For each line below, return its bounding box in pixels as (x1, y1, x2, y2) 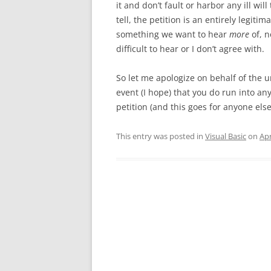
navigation (116, 223, 160, 235)
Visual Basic (205, 131, 246, 142)
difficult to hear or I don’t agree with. (116, 43, 264, 54)
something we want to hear (116, 28, 229, 40)
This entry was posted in (116, 131, 205, 142)
